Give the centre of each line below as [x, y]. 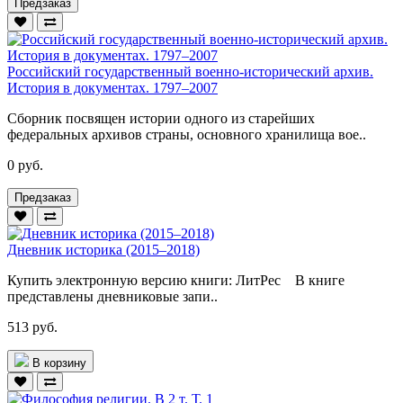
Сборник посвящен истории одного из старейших [161, 118]
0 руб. [25, 165]
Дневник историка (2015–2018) [103, 249]
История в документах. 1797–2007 [112, 87]
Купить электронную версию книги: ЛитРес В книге [176, 280]
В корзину [59, 363]
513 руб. [32, 327]
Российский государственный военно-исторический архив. [190, 71]
